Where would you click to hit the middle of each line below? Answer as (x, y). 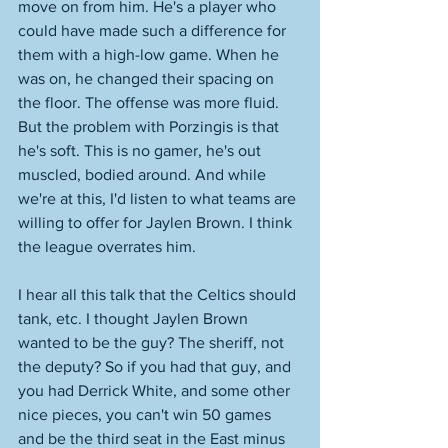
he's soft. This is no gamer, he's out (141, 150)
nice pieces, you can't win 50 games (146, 414)
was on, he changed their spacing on (148, 78)
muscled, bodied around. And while (144, 174)
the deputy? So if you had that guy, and (156, 366)
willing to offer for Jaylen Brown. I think (157, 222)
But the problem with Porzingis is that (150, 126)
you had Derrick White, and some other (156, 390)
